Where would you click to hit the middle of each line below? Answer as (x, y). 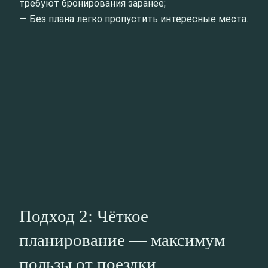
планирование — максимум (122, 240)
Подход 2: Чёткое (84, 216)
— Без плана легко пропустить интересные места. (134, 19)
